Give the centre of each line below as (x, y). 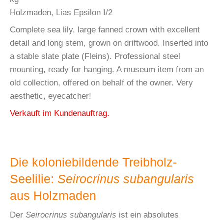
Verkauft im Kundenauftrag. (60, 113)
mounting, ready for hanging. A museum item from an (107, 69)
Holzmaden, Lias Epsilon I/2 (61, 12)
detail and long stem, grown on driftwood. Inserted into (109, 43)
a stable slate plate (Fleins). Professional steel (95, 56)
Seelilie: (34, 179)
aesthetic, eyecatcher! (51, 96)
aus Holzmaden (53, 195)
